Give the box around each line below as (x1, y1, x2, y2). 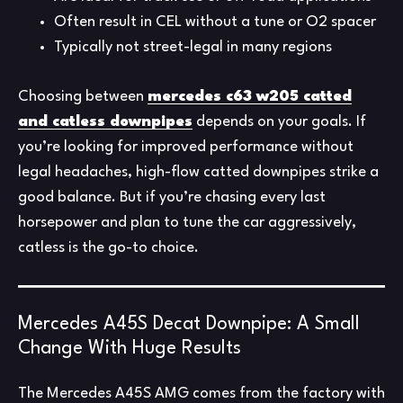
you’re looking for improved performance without (18, 139, 354, 156)
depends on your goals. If (193, 114, 366, 130)
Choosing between (18, 89, 148, 105)
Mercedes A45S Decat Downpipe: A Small (18, 315, 360, 335)
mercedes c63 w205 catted (148, 89, 352, 105)
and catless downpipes (18, 114, 193, 130)
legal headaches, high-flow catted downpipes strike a (18, 165, 379, 181)
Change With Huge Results (18, 339, 241, 359)
